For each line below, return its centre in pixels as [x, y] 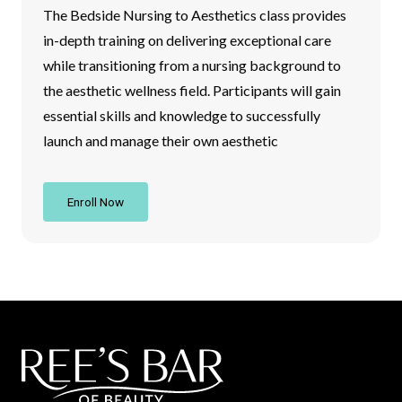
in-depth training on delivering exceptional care [187, 39]
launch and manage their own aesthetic [161, 140]
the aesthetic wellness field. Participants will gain [192, 90]
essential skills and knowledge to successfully [182, 115]
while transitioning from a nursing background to [192, 65]
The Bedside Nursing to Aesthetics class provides [195, 14]
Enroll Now [96, 201]
